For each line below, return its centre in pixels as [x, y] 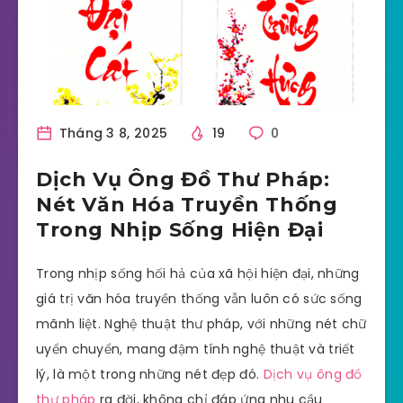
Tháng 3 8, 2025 [112, 133]
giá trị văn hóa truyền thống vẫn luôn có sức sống [199, 298]
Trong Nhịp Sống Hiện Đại [180, 229]
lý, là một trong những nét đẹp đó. [150, 374]
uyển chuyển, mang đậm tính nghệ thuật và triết [196, 349]
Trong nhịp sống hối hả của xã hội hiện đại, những [198, 273]
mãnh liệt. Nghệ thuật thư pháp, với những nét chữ [201, 323]
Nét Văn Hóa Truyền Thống [187, 204]
